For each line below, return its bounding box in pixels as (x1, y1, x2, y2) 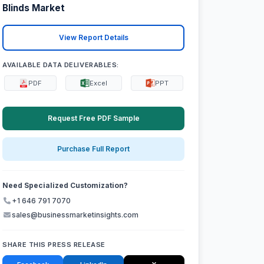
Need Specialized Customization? (2, 181, 128, 190)
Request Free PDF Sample (47, 113, 140, 123)
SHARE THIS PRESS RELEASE (2, 240, 105, 249)
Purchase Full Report (57, 144, 130, 154)
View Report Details (58, 33, 128, 42)
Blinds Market (2, 2, 65, 14)
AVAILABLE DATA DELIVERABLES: (2, 60, 120, 69)
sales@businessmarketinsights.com (12, 210, 139, 220)
